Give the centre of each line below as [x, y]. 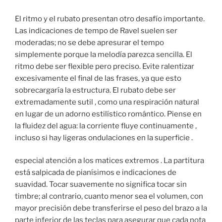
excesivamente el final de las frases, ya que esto [98, 78]
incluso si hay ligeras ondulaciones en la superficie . [104, 138]
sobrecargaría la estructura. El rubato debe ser [95, 90]
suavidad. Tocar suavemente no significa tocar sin [101, 185]
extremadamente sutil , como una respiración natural [107, 102]
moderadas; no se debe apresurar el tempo [89, 42]
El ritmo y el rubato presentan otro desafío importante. [110, 19]
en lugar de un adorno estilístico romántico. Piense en [108, 114]
